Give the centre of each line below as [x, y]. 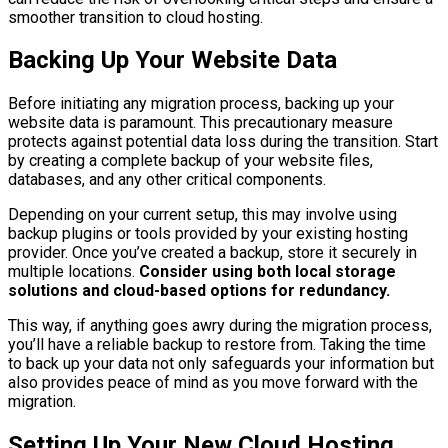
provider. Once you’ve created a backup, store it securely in [212, 253]
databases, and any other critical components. [167, 180]
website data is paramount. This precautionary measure [200, 123]
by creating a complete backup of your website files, [190, 161]
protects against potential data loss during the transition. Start [223, 142]
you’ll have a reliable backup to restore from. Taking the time [217, 345]
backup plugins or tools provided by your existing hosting [208, 234]
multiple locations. [71, 272]
